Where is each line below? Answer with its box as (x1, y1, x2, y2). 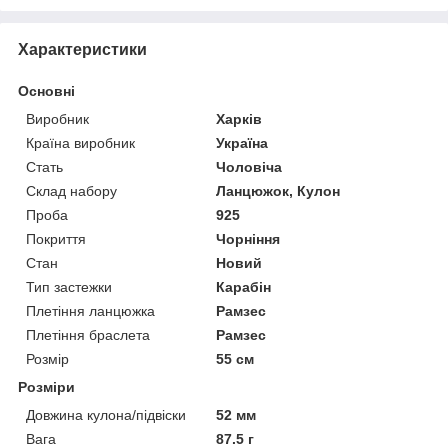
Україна (216, 135, 269, 152)
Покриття (26, 231, 86, 248)
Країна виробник (26, 135, 135, 152)
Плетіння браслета (26, 327, 150, 344)
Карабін (216, 279, 272, 296)
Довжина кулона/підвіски (26, 407, 186, 424)
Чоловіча (216, 159, 283, 176)
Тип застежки (26, 279, 112, 296)
